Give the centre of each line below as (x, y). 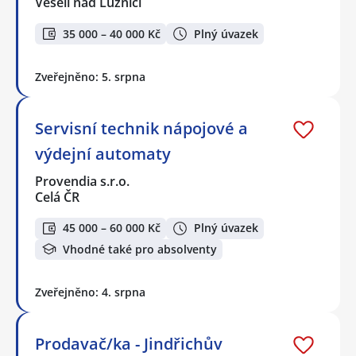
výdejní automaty (103, 153)
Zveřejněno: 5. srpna (90, 76)
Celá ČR (57, 197)
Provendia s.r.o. (83, 181)
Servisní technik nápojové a (141, 128)
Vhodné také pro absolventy (140, 249)
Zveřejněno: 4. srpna (90, 292)
